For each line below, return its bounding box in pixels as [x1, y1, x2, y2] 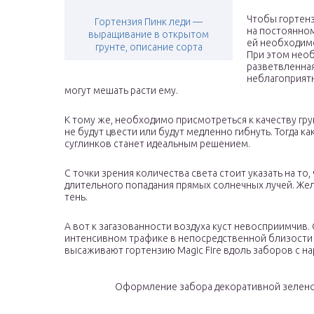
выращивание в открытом [88, 29, 209, 41]
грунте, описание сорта [95, 41, 203, 53]
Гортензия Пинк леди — [95, 16, 203, 28]
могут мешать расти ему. [64, 85, 178, 97]
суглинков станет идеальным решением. [64, 138, 250, 150]
